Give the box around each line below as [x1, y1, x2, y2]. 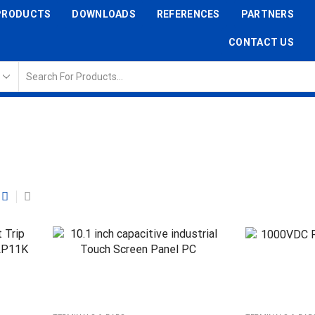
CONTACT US [229, 37, 294, 48]
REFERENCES [156, 8, 220, 20]
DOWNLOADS [72, 8, 136, 20]
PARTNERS [240, 8, 294, 20]
